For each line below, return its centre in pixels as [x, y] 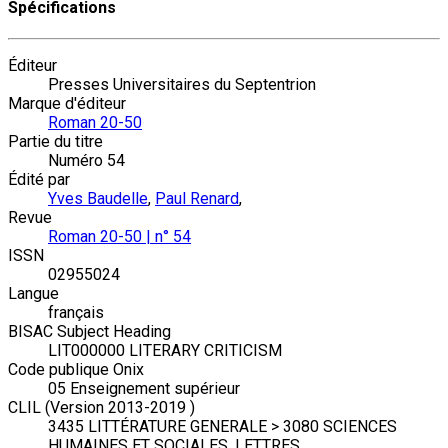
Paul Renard [197, 199]
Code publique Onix [76, 370]
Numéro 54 [86, 161]
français [76, 313]
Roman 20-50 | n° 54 [119, 237]
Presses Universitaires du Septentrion [182, 85]
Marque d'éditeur [67, 104]
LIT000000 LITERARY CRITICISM [165, 351]
